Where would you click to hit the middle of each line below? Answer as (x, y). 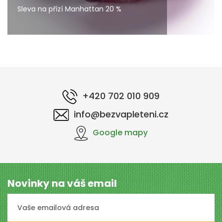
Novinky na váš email (62, 183)
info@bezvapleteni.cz (121, 114)
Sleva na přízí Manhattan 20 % (69, 9)
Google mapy (120, 133)
